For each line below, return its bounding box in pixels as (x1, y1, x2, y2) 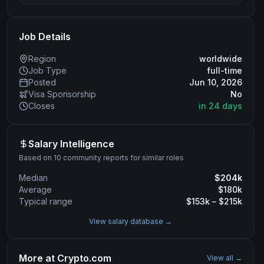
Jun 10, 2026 (189, 77, 242, 87)
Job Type (28, 65, 67, 75)
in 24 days (198, 101, 242, 111)
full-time (206, 65, 242, 75)
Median (18, 173, 48, 183)
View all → (206, 253, 242, 262)
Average (18, 184, 52, 194)
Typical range (18, 196, 72, 206)
